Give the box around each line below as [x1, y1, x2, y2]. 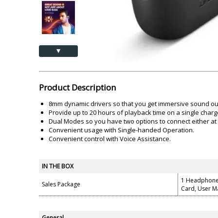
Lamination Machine [32, 2, 95, 11]
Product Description [39, 82, 116, 93]
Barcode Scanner [122, 2, 176, 11]
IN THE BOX [42, 162, 73, 170]
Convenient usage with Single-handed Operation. [49, 126, 194, 134]
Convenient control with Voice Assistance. [49, 134, 171, 143]
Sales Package [42, 180, 80, 188]
